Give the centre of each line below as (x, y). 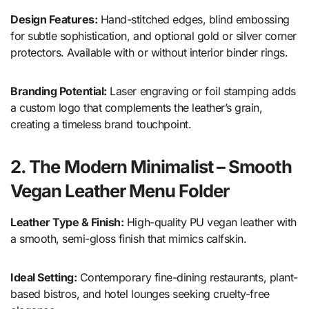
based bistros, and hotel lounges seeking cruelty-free (140, 294)
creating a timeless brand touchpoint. (101, 124)
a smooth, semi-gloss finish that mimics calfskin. (129, 239)
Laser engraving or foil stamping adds (201, 91)
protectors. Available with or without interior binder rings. (149, 53)
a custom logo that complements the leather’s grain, (137, 108)
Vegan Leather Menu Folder (120, 191)
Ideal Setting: (44, 278)
